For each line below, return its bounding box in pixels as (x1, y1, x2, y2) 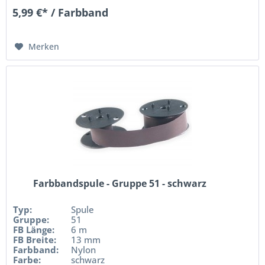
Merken (28, 40, 60, 52)
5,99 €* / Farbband (12, 5, 109, 20)
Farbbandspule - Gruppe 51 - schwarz (33, 176, 206, 190)
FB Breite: (13, 233, 57, 245)
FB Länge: (13, 223, 55, 235)
